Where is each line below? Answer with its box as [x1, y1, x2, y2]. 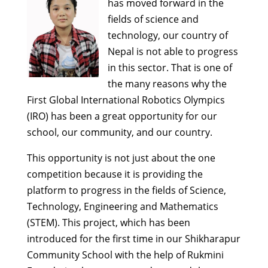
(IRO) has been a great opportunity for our [26, 109, 217, 123]
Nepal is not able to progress [107, 45, 238, 58]
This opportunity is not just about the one [26, 151, 215, 165]
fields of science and [107, 13, 199, 26]
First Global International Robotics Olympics [26, 93, 225, 106]
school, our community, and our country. [26, 126, 212, 139]
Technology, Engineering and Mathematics [26, 200, 218, 213]
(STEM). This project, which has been [26, 216, 190, 229]
